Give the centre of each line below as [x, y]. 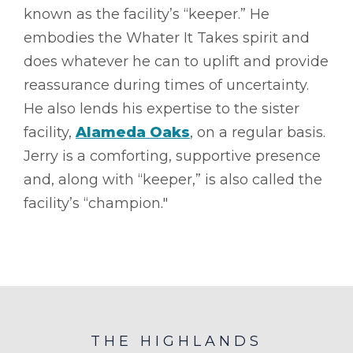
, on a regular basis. [258, 132]
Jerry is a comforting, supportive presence [172, 156]
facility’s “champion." [96, 203]
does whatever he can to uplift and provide [176, 61]
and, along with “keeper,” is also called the [173, 179]
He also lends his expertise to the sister [162, 108]
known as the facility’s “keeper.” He [147, 14]
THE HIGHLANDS [176, 341]
